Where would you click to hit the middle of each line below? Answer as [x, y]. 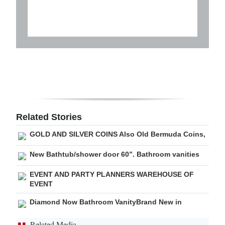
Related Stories [49, 117]
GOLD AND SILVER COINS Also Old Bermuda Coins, [118, 134]
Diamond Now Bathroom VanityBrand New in [106, 202]
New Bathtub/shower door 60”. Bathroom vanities [115, 154]
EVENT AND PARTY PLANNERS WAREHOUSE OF [112, 175]
